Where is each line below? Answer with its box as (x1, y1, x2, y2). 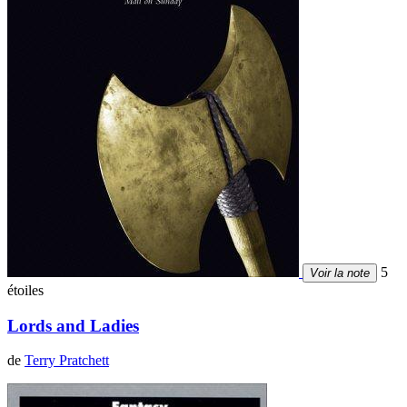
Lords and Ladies (7, 315, 139, 335)
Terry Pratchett (25, 352, 109, 369)
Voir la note (310, 265, 370, 280)
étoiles (7, 282, 44, 298)
